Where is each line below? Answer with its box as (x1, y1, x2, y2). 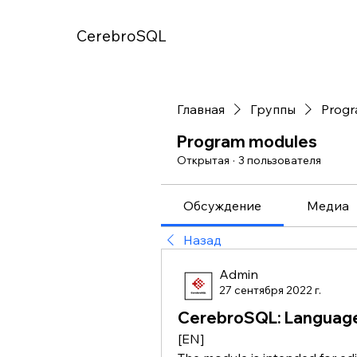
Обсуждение (183, 198, 262, 214)
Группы (250, 101, 296, 117)
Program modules (177, 131, 317, 151)
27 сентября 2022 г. (219, 283, 321, 297)
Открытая (177, 153, 229, 167)
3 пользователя (238, 153, 321, 167)
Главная (177, 101, 225, 117)
